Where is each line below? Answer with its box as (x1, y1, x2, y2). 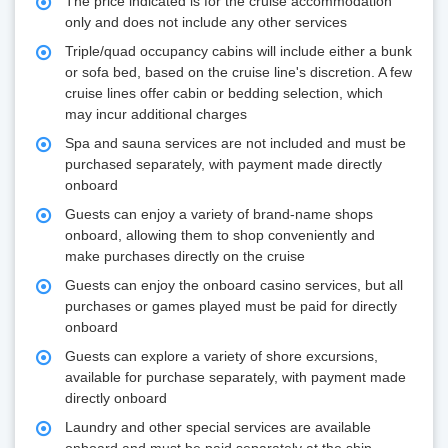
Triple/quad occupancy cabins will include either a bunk (65, 43, 412, 60)
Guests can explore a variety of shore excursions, (65, 348, 378, 365)
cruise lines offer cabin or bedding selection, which (65, 85, 383, 102)
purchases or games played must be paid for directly (65, 298, 397, 315)
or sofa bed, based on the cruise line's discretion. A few (65, 64, 412, 81)
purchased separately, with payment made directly (65, 156, 382, 173)
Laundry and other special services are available (65, 419, 371, 436)
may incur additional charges (65, 106, 247, 123)
